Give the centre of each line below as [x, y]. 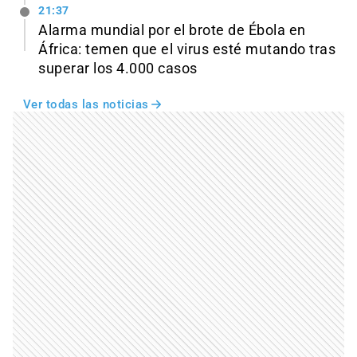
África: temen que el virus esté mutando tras [187, 50]
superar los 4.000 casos [118, 69]
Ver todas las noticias [86, 105]
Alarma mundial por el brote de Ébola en [172, 31]
